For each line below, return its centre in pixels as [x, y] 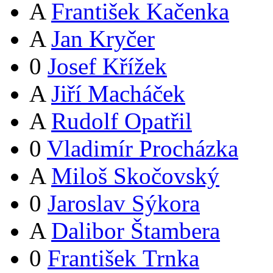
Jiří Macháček [118, 94]
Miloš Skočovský [135, 176]
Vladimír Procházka [143, 149]
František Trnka [123, 258]
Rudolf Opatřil [122, 121]
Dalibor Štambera [136, 231]
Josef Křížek [107, 66]
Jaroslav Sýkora [124, 204]
